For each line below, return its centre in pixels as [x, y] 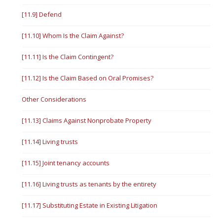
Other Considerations [54, 99]
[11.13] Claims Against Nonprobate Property [87, 120]
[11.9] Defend [42, 14]
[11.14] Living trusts [50, 142]
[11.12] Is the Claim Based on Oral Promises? [88, 78]
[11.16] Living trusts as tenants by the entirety [89, 184]
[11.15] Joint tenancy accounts [66, 163]
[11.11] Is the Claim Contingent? [68, 57]
